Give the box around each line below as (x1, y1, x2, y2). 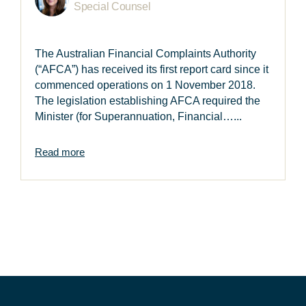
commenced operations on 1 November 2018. (35, 79, 255, 92)
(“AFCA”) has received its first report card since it (35, 64, 268, 76)
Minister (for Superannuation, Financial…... (35, 111, 242, 123)
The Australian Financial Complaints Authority (35, 48, 256, 60)
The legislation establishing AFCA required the (35, 95, 260, 107)
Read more (35, 146, 85, 158)
